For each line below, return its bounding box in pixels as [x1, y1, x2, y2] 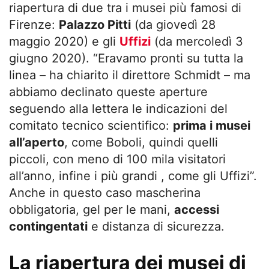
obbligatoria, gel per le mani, [9, 202, 174, 217]
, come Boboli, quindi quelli [64, 135, 218, 150]
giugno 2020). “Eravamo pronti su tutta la [9, 51, 243, 65]
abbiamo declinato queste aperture [9, 85, 208, 99]
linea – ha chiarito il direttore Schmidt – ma [9, 68, 250, 82]
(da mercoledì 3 [151, 34, 243, 49]
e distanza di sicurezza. [88, 219, 225, 234]
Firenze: [9, 17, 59, 32]
